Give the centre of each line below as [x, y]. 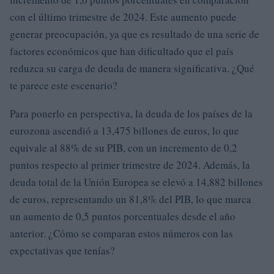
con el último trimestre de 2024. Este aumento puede [123, 17]
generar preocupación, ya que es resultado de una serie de [135, 34]
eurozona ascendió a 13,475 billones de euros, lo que [124, 131]
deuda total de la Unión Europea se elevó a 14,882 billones [136, 182]
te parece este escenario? [64, 85]
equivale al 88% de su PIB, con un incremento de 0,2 [124, 148]
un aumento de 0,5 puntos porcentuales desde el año [123, 216]
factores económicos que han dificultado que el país [122, 51]
